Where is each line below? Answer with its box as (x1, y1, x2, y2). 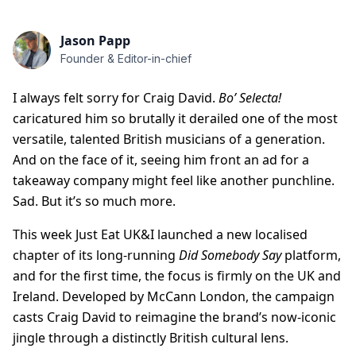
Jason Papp (60, 32, 130, 50)
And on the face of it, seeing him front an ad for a (13, 151, 309, 169)
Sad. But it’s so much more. (13, 192, 176, 211)
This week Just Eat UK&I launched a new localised (13, 226, 308, 244)
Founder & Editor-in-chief (60, 52, 192, 66)
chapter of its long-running (13, 246, 179, 265)
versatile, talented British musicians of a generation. (13, 130, 325, 149)
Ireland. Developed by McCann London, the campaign (13, 288, 335, 306)
